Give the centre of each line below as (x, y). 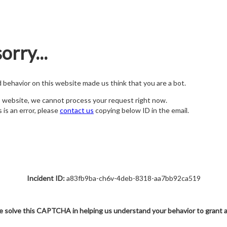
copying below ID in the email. (141, 110)
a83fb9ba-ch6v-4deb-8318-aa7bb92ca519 (133, 178)
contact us (77, 110)
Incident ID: (46, 178)
